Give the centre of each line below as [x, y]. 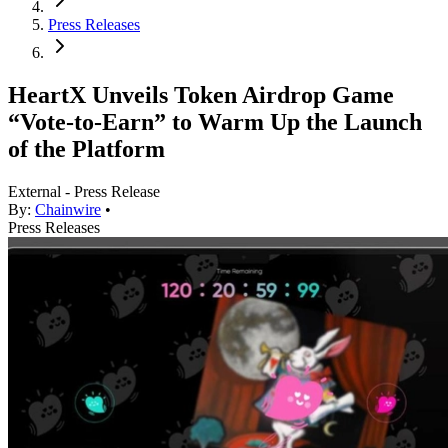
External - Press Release [84, 192]
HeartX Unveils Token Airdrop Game [201, 95]
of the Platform [86, 149]
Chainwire [68, 210]
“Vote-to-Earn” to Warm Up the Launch [215, 122]
